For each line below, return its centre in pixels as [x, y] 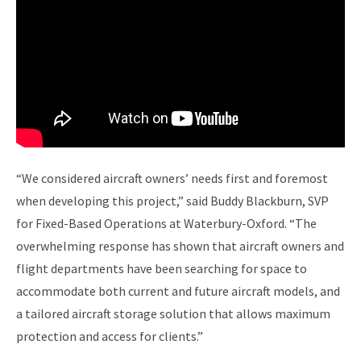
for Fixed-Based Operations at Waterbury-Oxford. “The [166, 224]
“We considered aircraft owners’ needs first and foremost [172, 178]
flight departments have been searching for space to [162, 269]
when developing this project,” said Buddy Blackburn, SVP [172, 201]
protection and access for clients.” [110, 336]
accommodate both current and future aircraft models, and [178, 291]
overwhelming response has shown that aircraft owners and [180, 246]
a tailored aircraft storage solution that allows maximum [173, 314]
